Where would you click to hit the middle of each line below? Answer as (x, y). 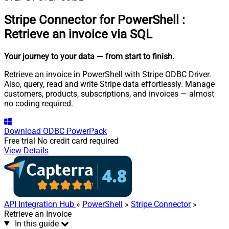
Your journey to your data (49, 56)
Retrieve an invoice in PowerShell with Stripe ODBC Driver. (108, 74)
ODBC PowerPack (75, 131)
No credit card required (78, 141)
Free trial (20, 141)
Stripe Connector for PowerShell (91, 20)
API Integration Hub (40, 204)
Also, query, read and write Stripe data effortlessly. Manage (109, 84)
